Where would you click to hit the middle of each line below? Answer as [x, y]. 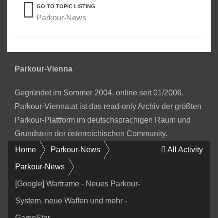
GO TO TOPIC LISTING [66, 6]
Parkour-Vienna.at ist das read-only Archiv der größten [108, 107]
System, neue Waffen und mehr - [71, 201]
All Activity [185, 150]
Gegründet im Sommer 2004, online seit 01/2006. [99, 93]
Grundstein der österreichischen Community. [91, 134]
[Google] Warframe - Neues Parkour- [78, 184]
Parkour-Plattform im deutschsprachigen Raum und [103, 120]
